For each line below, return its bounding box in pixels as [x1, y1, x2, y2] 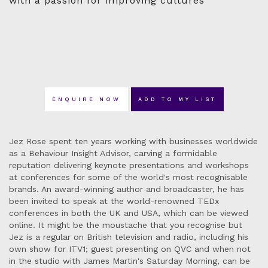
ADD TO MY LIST [138, 96, 217, 102]
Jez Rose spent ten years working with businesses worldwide [9, 136, 258, 146]
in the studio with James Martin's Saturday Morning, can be [9, 256, 250, 266]
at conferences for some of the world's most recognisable [9, 172, 248, 182]
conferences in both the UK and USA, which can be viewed [9, 208, 248, 218]
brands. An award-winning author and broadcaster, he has [9, 184, 244, 194]
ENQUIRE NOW [51, 96, 121, 102]
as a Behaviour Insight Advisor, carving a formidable [9, 148, 217, 158]
